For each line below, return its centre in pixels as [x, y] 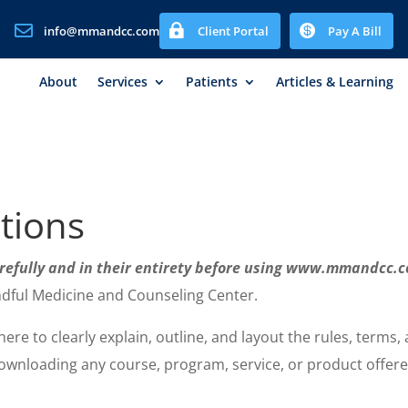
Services [122, 82]
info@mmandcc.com [102, 31]
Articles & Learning [334, 82]
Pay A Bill [355, 31]
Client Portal [233, 31]
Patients [211, 82]
